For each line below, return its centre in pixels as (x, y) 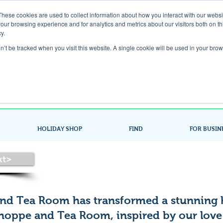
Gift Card (96, 30)
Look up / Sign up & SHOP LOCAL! (112, 64)
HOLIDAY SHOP (60, 129)
